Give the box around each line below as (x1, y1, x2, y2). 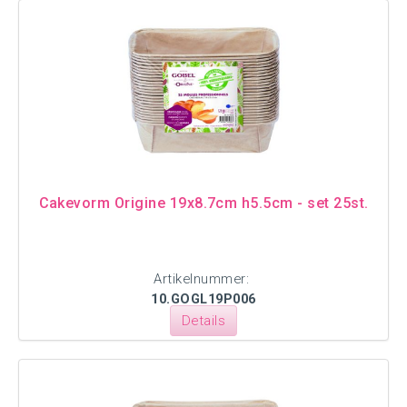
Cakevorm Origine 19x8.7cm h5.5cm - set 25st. (38, 194, 369, 212)
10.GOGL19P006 (151, 291, 256, 307)
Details (181, 313, 226, 329)
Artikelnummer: (154, 271, 253, 287)
